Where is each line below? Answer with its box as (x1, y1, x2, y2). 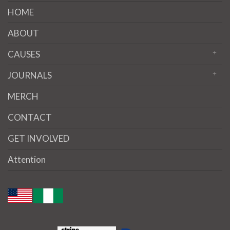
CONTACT (8, 111, 52, 123)
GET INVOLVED (8, 132, 69, 144)
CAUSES (8, 48, 40, 60)
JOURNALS (8, 69, 52, 81)
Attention (8, 154, 46, 165)
